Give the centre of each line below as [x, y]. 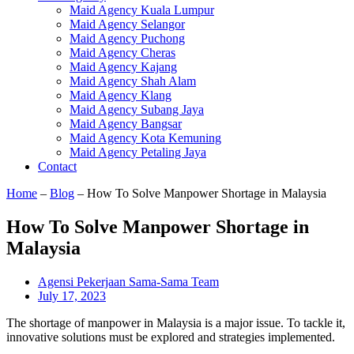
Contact [57, 166]
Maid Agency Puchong [127, 38]
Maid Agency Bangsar [126, 124]
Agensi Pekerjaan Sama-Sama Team [128, 281]
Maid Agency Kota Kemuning [145, 138]
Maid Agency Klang [121, 95]
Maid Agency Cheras [122, 53]
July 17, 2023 [72, 296]
